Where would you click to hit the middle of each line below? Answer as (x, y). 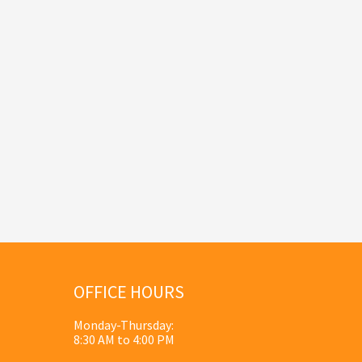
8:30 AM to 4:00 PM (124, 339)
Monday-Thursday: (124, 324)
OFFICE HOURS (129, 291)
